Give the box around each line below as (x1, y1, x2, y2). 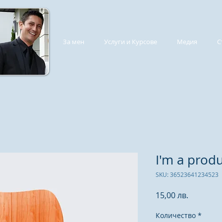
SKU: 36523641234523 (156, 170, 219, 178)
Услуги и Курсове (104, 37, 157, 46)
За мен (63, 37, 84, 46)
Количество (156, 211, 196, 220)
